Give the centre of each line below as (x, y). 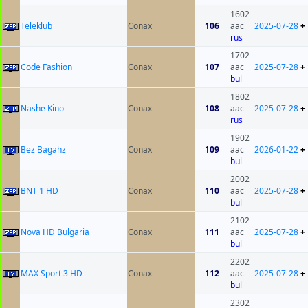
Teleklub (36, 26)
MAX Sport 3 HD (52, 274)
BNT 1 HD (40, 191)
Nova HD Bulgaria (55, 232)
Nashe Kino (42, 109)
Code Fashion (46, 67)
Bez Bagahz (43, 150)
